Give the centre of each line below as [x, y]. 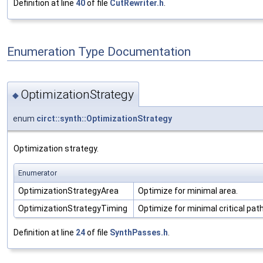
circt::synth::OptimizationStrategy [104, 119]
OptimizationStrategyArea [69, 191]
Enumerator [38, 173]
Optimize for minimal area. [188, 191]
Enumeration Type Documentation [99, 52]
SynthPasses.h [139, 233]
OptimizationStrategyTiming [74, 209]
